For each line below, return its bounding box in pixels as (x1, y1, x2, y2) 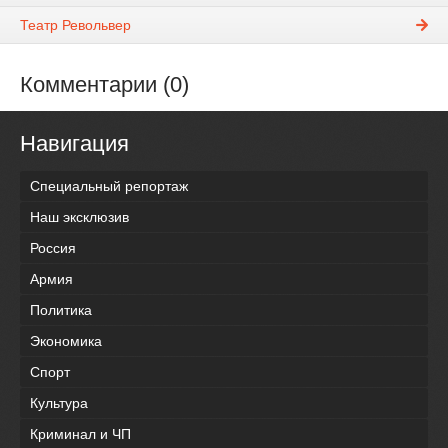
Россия (30, 239, 76, 256)
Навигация (20, 131, 129, 157)
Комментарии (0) (20, 72, 189, 98)
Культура (30, 394, 88, 411)
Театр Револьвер (20, 17, 131, 34)
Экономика (30, 332, 102, 349)
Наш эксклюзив (30, 208, 129, 225)
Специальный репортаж (30, 177, 188, 194)
